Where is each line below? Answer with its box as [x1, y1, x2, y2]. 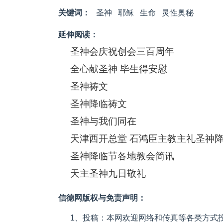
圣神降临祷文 [70, 98, 127, 109]
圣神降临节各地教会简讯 [70, 150, 174, 161]
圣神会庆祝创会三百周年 [70, 46, 174, 57]
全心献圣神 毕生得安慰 [70, 63, 167, 74]
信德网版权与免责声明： [58, 193, 146, 202]
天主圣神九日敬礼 [70, 168, 146, 179]
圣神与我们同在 [70, 115, 136, 126]
